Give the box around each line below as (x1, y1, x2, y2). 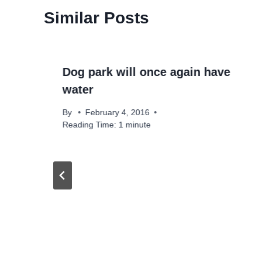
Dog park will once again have (63, 65, 230, 79)
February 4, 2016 (85, 108, 150, 117)
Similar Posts (44, 9, 149, 27)
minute (126, 120, 151, 129)
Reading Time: (63, 120, 116, 129)
